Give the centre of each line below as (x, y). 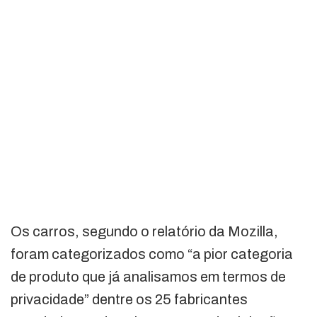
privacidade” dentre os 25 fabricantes (129, 299)
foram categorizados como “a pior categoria (152, 254)
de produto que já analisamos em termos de (148, 276)
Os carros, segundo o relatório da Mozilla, (144, 231)
